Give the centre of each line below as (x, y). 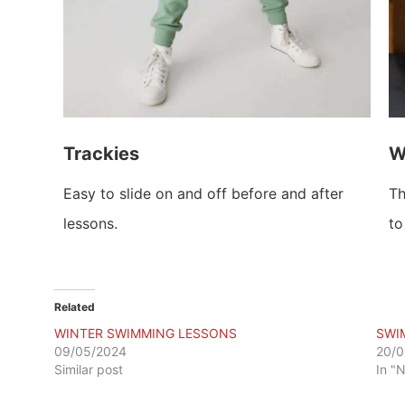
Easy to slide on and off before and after (203, 193)
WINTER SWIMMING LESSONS (146, 334)
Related (75, 307)
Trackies (101, 153)
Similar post (89, 370)
